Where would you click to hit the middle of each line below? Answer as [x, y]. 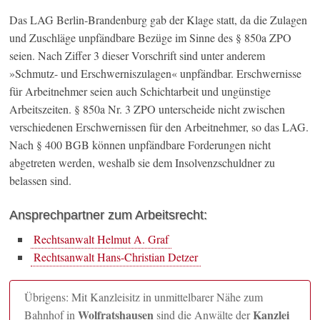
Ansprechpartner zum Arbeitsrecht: [109, 215]
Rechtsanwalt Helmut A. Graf [101, 239]
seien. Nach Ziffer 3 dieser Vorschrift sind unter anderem [137, 56]
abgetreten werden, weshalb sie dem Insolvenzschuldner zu [142, 163]
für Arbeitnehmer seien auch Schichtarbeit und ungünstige [140, 91]
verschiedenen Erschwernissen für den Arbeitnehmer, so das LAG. [159, 127]
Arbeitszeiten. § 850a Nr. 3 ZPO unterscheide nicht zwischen [147, 109]
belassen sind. [41, 181]
